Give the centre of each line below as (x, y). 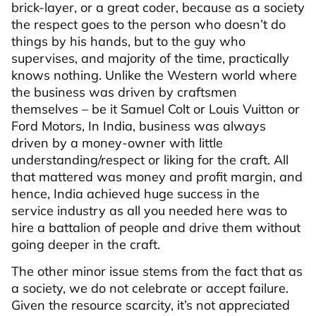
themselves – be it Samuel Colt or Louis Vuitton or (156, 109)
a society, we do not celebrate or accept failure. (150, 288)
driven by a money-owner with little (117, 142)
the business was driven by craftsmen (124, 92)
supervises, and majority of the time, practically (150, 58)
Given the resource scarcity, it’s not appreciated (151, 305)
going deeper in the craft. (86, 244)
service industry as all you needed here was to (149, 210)
